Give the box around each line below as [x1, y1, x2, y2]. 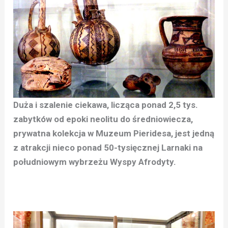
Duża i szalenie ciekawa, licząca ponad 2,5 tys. [13, 100, 198, 110]
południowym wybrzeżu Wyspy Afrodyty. [13, 157, 177, 167]
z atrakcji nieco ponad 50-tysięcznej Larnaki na [13, 142, 203, 153]
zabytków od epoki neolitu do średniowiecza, [13, 114, 193, 125]
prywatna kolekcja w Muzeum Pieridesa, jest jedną [13, 128, 215, 139]
